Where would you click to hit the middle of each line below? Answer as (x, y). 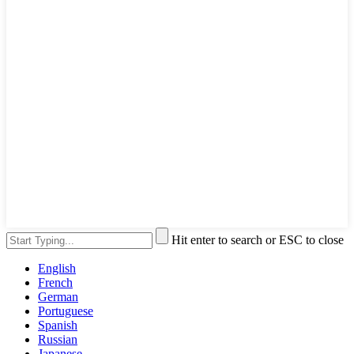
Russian (58, 339)
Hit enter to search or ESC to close (258, 239)
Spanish (58, 325)
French (55, 282)
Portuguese (66, 311)
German (58, 296)
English (57, 268)
